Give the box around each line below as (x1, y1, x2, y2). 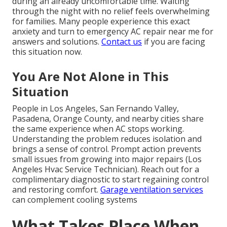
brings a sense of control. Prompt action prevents (12, 143, 201, 155)
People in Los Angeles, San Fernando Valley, (12, 103, 179, 115)
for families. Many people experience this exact (12, 16, 190, 27)
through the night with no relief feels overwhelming (12, 6, 210, 17)
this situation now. (12, 46, 82, 58)
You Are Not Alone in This (12, 68, 169, 85)
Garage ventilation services (100, 184, 203, 196)
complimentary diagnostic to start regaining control (12, 174, 209, 185)
